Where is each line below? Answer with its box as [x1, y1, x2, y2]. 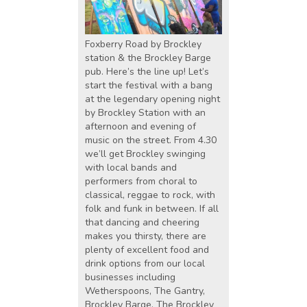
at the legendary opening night [85, 93, 220, 106]
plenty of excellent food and [85, 243, 209, 257]
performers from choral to [85, 175, 197, 188]
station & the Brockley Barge [85, 51, 211, 65]
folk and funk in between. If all [85, 202, 219, 216]
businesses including [85, 271, 175, 284]
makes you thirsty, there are [85, 230, 206, 243]
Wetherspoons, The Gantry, [85, 284, 205, 298]
